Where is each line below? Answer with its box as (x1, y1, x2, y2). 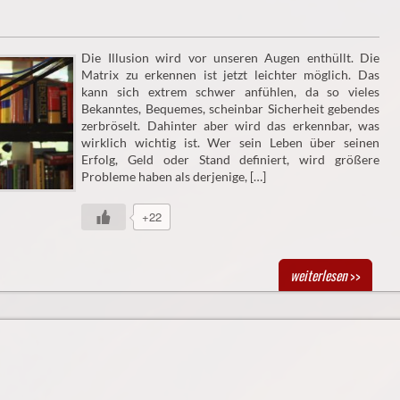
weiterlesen (289, 264, 347, 285)
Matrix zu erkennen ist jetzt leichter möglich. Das (81, 66, 379, 82)
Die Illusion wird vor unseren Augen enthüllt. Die (81, 49, 379, 65)
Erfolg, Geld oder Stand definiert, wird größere (81, 151, 379, 167)
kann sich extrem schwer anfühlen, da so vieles (81, 83, 379, 99)
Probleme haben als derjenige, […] (81, 168, 267, 184)
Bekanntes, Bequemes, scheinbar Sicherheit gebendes (81, 100, 379, 116)
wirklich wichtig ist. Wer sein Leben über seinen (81, 134, 379, 150)
